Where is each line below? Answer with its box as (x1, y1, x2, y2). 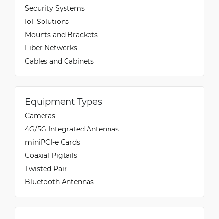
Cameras (25, 110, 55, 120)
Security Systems (25, 3, 85, 13)
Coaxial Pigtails (25, 150, 77, 160)
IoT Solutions (25, 16, 69, 26)
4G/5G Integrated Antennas (25, 124, 119, 133)
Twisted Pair (25, 163, 67, 173)
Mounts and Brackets (25, 29, 98, 39)
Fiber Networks (25, 43, 77, 52)
